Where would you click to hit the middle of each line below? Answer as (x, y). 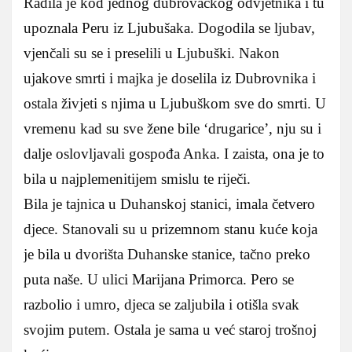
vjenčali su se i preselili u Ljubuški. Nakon (152, 53)
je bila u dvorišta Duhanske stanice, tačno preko (167, 254)
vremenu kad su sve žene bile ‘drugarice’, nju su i (172, 128)
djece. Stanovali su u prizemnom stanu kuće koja (170, 229)
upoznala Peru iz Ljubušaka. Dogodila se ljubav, (169, 27)
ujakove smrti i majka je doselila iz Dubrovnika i (170, 78)
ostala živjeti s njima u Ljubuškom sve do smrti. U (175, 103)
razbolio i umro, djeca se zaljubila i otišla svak (161, 304)
